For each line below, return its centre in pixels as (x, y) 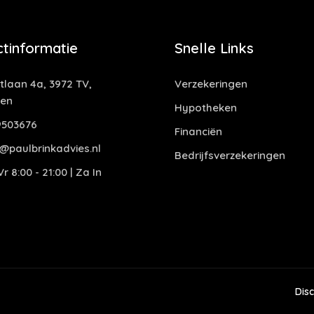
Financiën (198, 131)
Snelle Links (214, 48)
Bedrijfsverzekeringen (230, 155)
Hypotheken (206, 108)
